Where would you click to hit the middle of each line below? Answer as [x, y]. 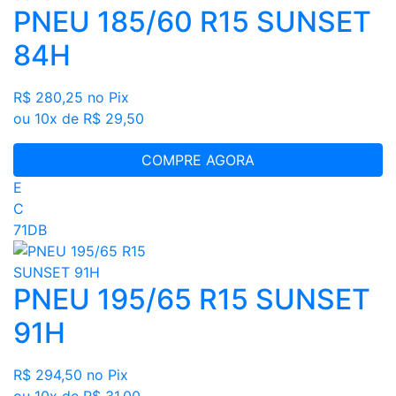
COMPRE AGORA [198, 160]
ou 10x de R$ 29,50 [79, 119]
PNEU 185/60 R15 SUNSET [192, 22]
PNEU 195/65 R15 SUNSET [192, 300]
